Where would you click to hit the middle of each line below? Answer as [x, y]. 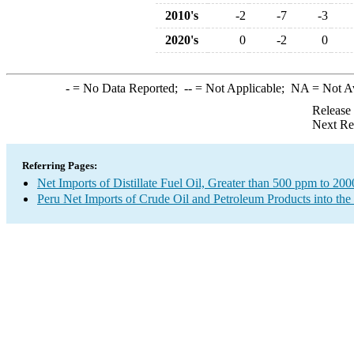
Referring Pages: [60, 166]
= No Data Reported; [126, 88]
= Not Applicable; [241, 88]
